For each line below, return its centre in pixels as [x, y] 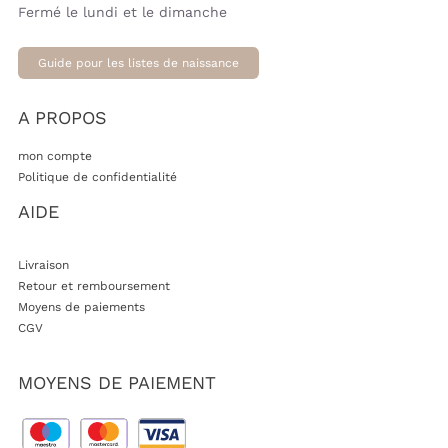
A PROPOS [62, 118]
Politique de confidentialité [97, 177]
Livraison [43, 265]
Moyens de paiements [81, 307]
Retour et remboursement [93, 286]
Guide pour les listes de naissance [138, 63]
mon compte [54, 156]
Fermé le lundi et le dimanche [122, 12]
